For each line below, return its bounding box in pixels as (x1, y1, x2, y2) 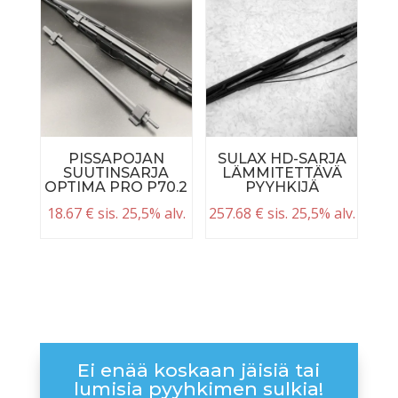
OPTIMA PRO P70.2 (44, 179, 188, 196)
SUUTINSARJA (63, 164, 170, 182)
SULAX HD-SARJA (217, 150, 346, 168)
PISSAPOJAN (68, 150, 164, 168)
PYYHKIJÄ (244, 179, 319, 196)
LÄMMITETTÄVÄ (221, 164, 342, 182)
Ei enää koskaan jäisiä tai (77, 358, 321, 381)
